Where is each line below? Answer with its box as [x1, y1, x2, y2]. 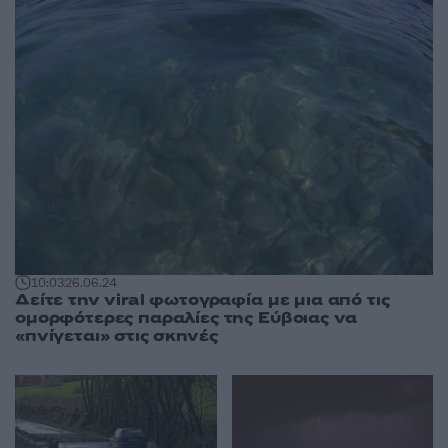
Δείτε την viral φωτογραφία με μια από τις [15, 289, 390, 312]
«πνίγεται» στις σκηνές [15, 325, 218, 348]
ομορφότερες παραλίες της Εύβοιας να [15, 307, 357, 330]
